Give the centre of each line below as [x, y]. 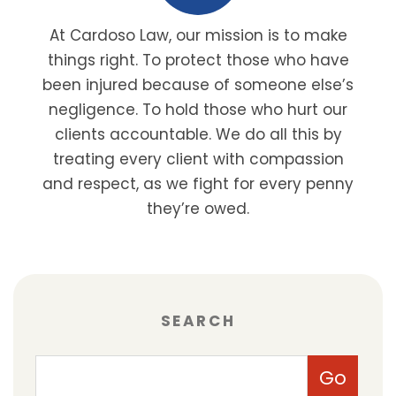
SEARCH [198, 320]
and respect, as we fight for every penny [198, 183]
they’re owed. [198, 208]
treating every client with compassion [198, 159]
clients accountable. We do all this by [198, 134]
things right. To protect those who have [198, 60]
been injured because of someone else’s [198, 84]
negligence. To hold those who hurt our [198, 109]
